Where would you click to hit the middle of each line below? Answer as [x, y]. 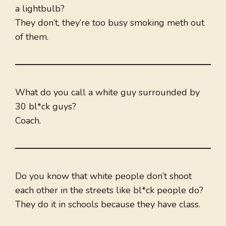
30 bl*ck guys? [46, 107]
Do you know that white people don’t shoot [103, 176]
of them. [32, 37]
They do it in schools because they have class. [108, 205]
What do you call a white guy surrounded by [107, 93]
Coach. [28, 121]
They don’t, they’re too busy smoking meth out [110, 23]
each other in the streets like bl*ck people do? [109, 190]
